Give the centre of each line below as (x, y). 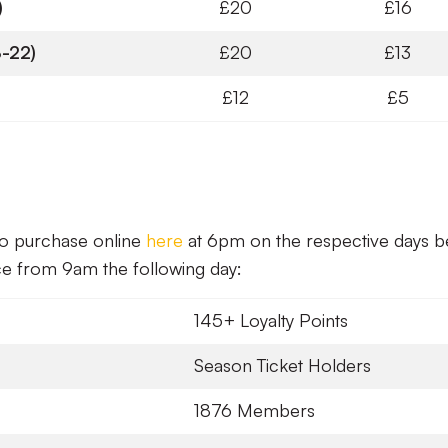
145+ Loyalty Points (271, 320)
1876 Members (254, 410)
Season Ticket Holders (282, 365)
